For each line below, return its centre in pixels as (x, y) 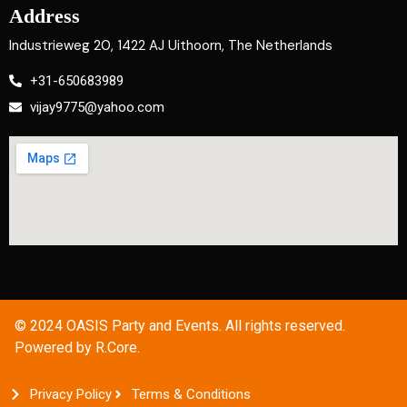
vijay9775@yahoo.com (97, 107)
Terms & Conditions (191, 394)
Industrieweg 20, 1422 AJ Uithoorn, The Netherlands (171, 45)
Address (45, 16)
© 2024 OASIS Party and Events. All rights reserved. (180, 326)
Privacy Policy (70, 394)
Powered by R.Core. (77, 347)
